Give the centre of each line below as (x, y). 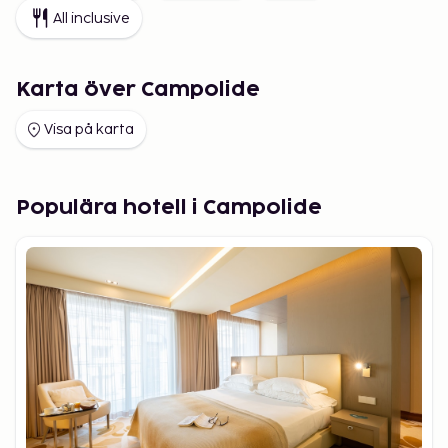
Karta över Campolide (138, 90)
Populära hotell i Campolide (169, 208)
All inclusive (91, 18)
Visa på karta (89, 129)
